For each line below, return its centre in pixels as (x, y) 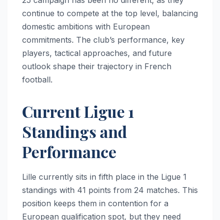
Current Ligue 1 (78, 111)
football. (37, 79)
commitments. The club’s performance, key (103, 40)
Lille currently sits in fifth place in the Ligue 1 (104, 177)
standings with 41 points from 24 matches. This (110, 190)
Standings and (75, 131)
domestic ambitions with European (86, 26)
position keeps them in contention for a (95, 203)
